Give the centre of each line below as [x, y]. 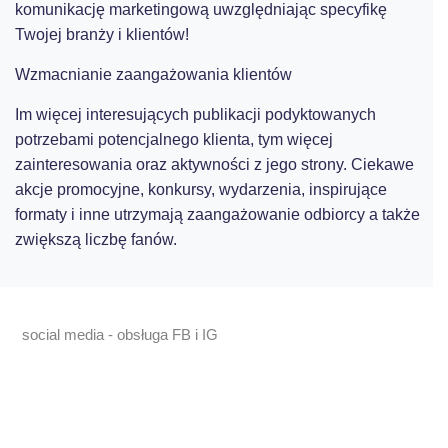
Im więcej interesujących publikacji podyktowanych [195, 114]
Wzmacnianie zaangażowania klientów [153, 74]
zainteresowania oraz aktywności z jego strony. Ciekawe [214, 164]
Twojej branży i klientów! [101, 34]
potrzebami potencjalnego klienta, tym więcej [173, 139]
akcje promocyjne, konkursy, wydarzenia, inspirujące [200, 189]
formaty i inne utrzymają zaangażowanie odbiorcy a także [217, 214]
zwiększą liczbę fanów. [95, 239]
